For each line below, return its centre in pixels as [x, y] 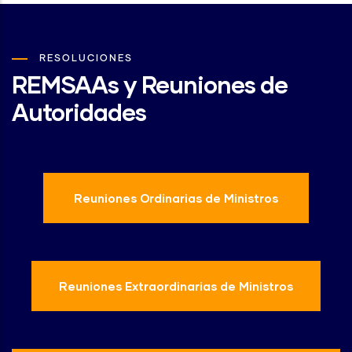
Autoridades [79, 111]
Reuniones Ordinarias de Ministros [176, 198]
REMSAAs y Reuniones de [150, 84]
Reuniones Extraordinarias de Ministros [176, 286]
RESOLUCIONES [86, 59]
